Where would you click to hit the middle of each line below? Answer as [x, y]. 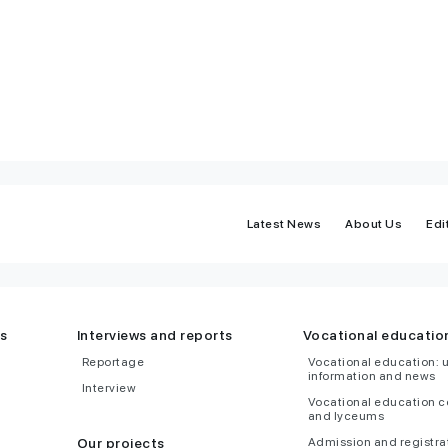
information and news [371, 375]
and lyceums [346, 415]
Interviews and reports [154, 334]
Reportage [112, 361]
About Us [373, 223]
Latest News [283, 223]
